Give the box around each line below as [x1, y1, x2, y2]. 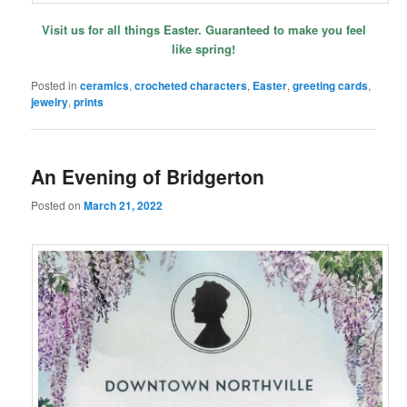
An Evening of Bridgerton [31, 163, 265, 191]
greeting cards [293, 77, 369, 94]
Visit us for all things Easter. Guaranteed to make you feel [41, 21, 366, 39]
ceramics [80, 77, 130, 94]
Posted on [31, 196, 84, 213]
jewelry [31, 94, 69, 111]
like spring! [172, 40, 235, 58]
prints [74, 94, 104, 111]
